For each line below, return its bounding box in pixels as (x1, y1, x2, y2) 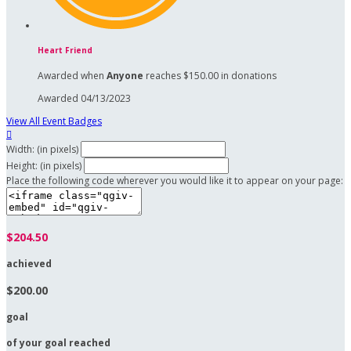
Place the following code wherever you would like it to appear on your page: (6, 173, 343, 187)
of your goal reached (6, 335, 110, 349)
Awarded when (38, 68, 107, 82)
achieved (6, 256, 52, 270)
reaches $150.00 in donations (143, 68, 277, 82)
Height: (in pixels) (6, 158, 81, 172)
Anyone (107, 68, 143, 82)
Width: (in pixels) (6, 142, 78, 156)
